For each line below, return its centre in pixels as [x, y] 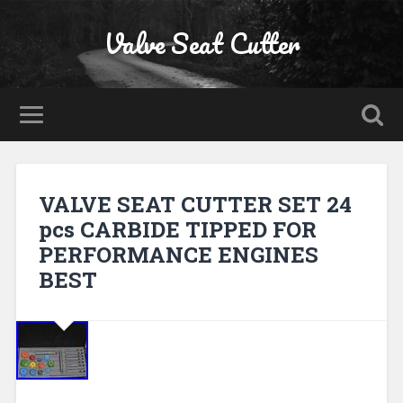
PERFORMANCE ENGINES [178, 254]
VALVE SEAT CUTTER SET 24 [195, 204]
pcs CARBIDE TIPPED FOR [177, 229]
